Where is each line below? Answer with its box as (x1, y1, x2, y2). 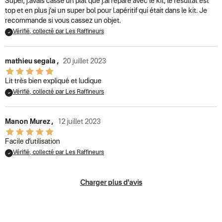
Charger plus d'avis (80, 179, 142, 186)
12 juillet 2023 (57, 118, 101, 125)
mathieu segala (5, 58, 55, 65)
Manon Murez (5, 118, 50, 125)
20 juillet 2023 (62, 58, 106, 65)
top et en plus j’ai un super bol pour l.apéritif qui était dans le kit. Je (5, 7, 207, 14)
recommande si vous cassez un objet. (5, 17, 121, 24)
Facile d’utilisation (5, 138, 60, 145)
